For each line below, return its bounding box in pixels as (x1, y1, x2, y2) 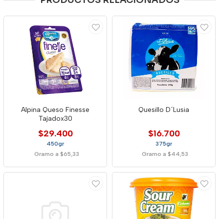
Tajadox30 (38, 114, 72, 123)
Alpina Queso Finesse (21, 106, 89, 114)
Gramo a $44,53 (142, 151, 188, 157)
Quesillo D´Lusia (138, 106, 189, 114)
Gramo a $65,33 (34, 151, 79, 157)
